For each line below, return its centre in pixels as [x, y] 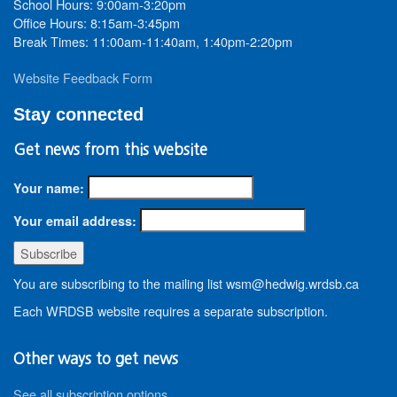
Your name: [49, 188]
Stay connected [78, 114]
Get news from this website [110, 149]
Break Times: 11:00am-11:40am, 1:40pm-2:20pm [153, 41]
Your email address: [75, 221]
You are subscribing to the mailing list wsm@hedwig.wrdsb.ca [186, 283]
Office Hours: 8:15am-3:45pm [97, 23]
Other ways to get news [96, 358]
